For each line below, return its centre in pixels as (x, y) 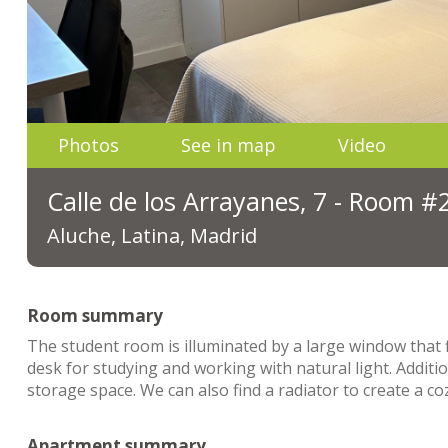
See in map (228, 145)
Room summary (95, 315)
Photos (88, 145)
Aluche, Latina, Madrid (152, 235)
